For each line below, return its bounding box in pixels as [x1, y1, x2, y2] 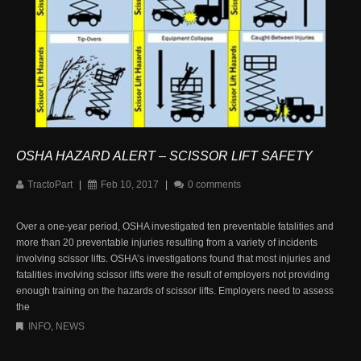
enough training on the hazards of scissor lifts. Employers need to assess [16, 284, 334, 297]
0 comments [188, 178, 241, 190]
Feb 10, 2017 [101, 178, 159, 190]
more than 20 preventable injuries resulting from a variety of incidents [16, 236, 317, 248]
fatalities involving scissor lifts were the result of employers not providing [16, 268, 330, 280]
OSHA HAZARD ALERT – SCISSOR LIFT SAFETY [16, 148, 313, 163]
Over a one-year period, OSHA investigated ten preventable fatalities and [16, 220, 334, 232]
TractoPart [27, 178, 73, 190]
